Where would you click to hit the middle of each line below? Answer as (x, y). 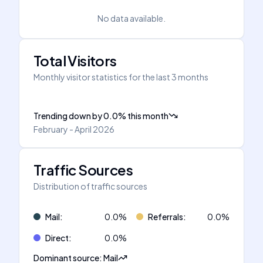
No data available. (131, 18)
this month (148, 116)
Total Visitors (75, 60)
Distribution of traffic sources (90, 186)
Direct (57, 238)
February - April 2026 (74, 129)
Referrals (166, 217)
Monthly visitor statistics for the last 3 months (121, 77)
